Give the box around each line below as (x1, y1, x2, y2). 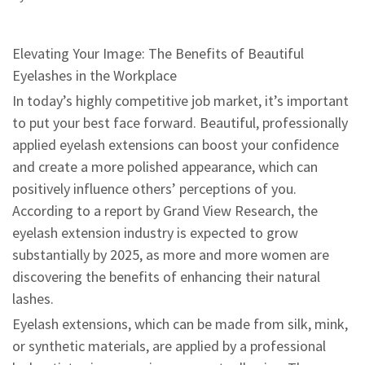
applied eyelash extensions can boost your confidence (12, 135, 339, 154)
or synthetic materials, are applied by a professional (12, 336, 326, 355)
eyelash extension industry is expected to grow (12, 223, 298, 242)
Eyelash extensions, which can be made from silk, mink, (12, 314, 348, 333)
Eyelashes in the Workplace (12, 66, 177, 85)
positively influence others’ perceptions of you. (12, 179, 297, 198)
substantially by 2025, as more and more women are (12, 245, 329, 264)
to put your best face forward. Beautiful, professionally (12, 113, 348, 132)
